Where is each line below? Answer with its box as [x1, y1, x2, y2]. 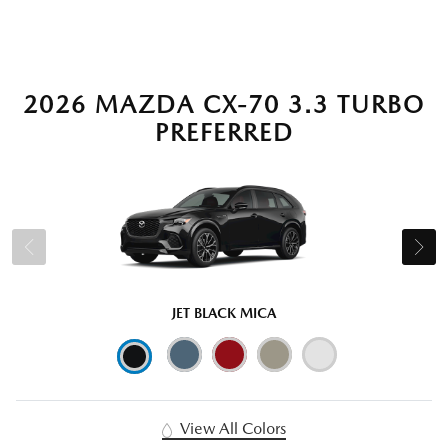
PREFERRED [154, 118, 294, 148]
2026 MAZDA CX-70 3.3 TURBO [23, 90, 425, 120]
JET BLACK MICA [172, 305, 276, 322]
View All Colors [176, 419, 287, 439]
